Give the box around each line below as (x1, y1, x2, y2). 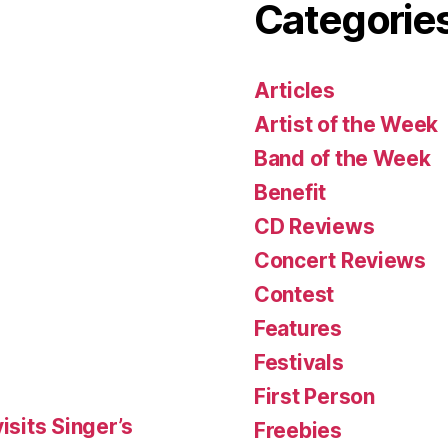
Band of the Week (254, 145, 431, 171)
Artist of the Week (254, 111, 439, 137)
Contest (254, 281, 335, 307)
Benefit (254, 179, 327, 205)
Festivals (254, 349, 344, 375)
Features (254, 315, 342, 341)
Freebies (254, 417, 342, 443)
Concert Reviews (254, 247, 426, 273)
